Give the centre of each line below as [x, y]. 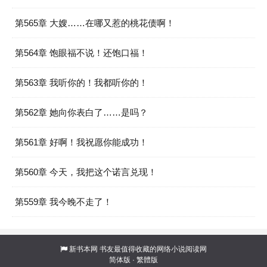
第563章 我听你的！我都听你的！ [81, 83]
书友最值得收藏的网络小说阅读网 [152, 249]
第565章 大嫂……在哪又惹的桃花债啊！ [95, 23]
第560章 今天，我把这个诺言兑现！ [86, 172]
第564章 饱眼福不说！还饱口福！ [81, 53]
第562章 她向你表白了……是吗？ [81, 112]
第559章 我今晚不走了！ [63, 202]
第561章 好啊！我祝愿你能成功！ [81, 142]
